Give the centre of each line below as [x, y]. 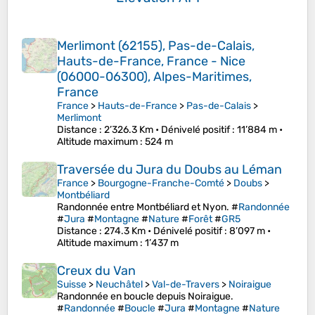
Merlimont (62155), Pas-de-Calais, [156, 46]
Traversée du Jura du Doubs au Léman [169, 170]
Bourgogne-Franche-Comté [161, 184]
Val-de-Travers [186, 285]
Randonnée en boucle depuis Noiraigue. [145, 297]
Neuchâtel [119, 285]
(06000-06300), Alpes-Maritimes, [154, 77]
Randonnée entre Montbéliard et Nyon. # [148, 207]
